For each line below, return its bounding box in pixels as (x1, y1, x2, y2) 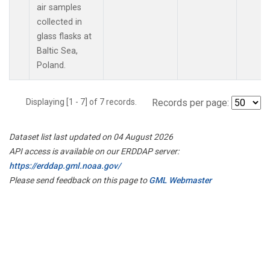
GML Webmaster (149, 175, 212, 185)
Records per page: (152, 96, 229, 108)
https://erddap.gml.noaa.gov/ (9, 160, 121, 171)
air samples (37, 2, 81, 13)
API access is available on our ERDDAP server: (9, 146, 179, 156)
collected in (37, 16, 82, 27)
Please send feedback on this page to (9, 175, 149, 185)
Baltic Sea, (37, 45, 78, 56)
